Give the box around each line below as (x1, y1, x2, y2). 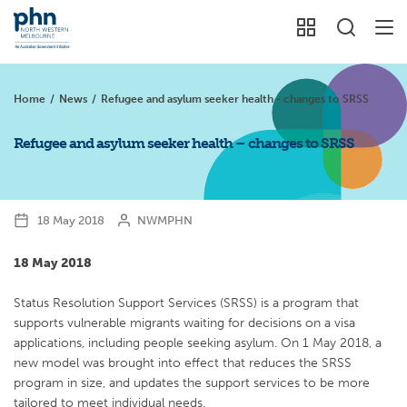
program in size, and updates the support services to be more (14, 374, 370, 392)
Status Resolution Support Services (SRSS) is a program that (14, 294, 359, 312)
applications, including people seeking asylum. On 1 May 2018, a (14, 334, 382, 352)
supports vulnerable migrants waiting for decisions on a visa (14, 314, 355, 332)
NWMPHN (134, 213, 201, 227)
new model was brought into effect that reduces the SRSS (14, 354, 352, 372)
